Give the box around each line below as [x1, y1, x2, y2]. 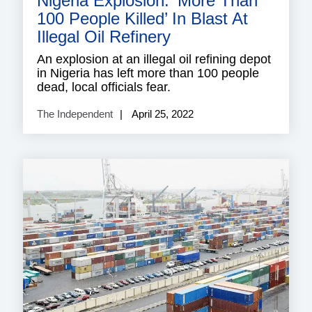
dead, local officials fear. [37, 79, 171, 94]
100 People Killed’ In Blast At [37, 8, 248, 28]
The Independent [37, 107, 113, 120]
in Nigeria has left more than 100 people [37, 65, 259, 80]
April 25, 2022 [130, 107, 194, 120]
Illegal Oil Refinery [37, 26, 171, 46]
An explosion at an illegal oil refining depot [37, 52, 271, 66]
